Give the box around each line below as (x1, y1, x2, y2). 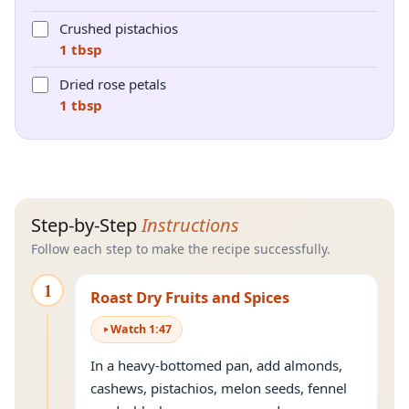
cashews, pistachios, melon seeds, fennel (90, 379, 347, 397)
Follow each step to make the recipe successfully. (31, 240, 330, 257)
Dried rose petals (59, 75, 166, 93)
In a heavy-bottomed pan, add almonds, (90, 356, 342, 374)
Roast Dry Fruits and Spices (90, 287, 289, 308)
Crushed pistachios (59, 19, 178, 37)
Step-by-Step (31, 213, 142, 237)
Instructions (142, 213, 239, 237)
